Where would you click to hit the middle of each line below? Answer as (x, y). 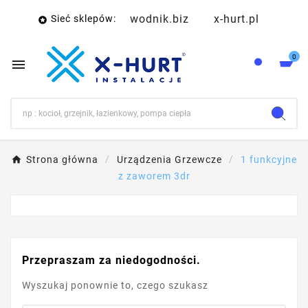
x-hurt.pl (236, 19)
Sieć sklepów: (85, 18)
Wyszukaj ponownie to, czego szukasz (115, 286)
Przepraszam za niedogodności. (111, 261)
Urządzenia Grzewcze (169, 160)
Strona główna (62, 160)
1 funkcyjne (269, 160)
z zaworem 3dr (154, 176)
